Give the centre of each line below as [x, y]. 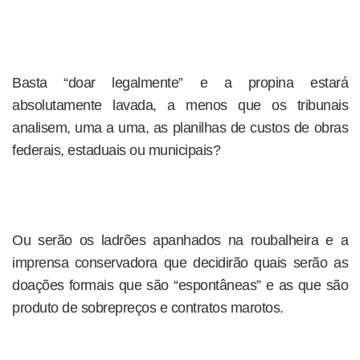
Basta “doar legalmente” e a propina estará [180, 83]
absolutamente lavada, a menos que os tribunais [180, 105]
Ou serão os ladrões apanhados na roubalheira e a [180, 240]
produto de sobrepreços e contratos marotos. [148, 308]
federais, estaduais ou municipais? [116, 150]
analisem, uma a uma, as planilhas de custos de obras [180, 128]
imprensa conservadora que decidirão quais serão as [180, 263]
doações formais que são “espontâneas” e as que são [180, 285]
